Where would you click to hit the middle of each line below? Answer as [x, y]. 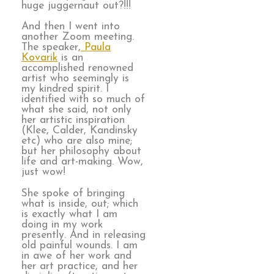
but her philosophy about [81, 152]
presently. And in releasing [83, 235]
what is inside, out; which [80, 204]
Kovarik [39, 58]
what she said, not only [76, 110]
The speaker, [51, 48]
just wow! [43, 172]
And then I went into [71, 27]
